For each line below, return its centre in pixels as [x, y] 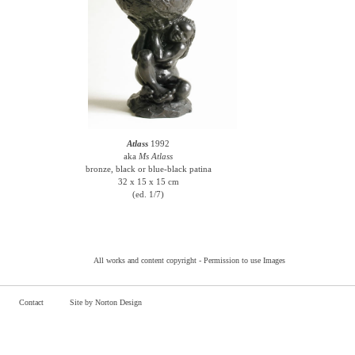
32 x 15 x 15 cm [148, 181]
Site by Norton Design [106, 302]
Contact [31, 302]
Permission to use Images [244, 260]
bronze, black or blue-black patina [148, 169]
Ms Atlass [156, 156]
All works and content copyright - [149, 260]
